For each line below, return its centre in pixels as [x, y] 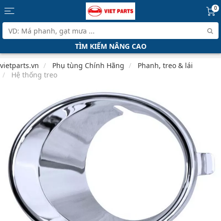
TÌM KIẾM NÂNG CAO [110, 46]
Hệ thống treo [34, 75]
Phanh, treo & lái [165, 65]
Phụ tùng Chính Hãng [88, 65]
